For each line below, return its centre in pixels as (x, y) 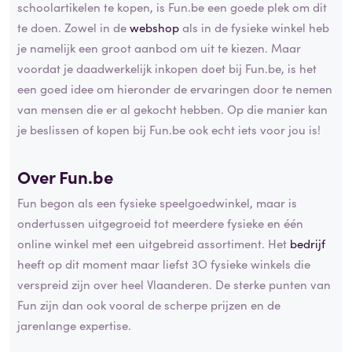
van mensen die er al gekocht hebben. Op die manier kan (172, 108)
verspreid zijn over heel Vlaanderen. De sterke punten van (174, 284)
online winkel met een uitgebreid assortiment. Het (154, 244)
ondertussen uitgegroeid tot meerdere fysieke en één (160, 223)
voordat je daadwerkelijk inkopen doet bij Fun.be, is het (167, 68)
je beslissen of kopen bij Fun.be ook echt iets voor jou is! (169, 129)
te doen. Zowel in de (73, 27)
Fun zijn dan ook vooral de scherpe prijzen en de (149, 305)
